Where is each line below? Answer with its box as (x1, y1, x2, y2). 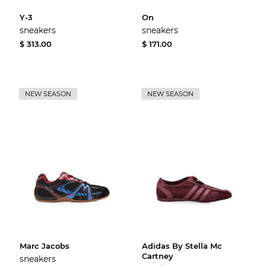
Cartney (142, 251, 174, 261)
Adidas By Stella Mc (142, 240, 223, 251)
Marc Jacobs (20, 240, 70, 251)
